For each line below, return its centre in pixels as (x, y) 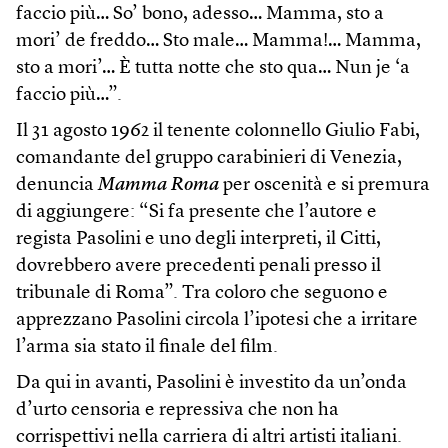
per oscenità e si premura (324, 186)
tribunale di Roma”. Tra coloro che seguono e (202, 294)
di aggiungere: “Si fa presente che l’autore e (196, 213)
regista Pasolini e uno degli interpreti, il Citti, (198, 240)
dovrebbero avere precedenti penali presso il (198, 267)
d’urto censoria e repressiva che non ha (177, 411)
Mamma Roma (158, 186)
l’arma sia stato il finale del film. (147, 348)
